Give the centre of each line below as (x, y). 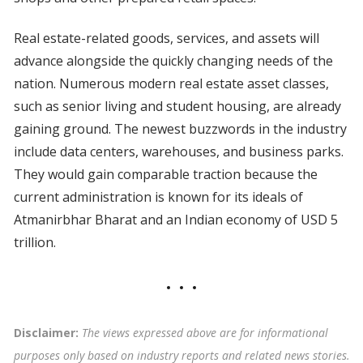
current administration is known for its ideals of (158, 197)
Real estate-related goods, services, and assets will (166, 38)
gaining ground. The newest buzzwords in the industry (180, 129)
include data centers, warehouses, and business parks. (178, 152)
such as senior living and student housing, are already (177, 107)
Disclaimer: (47, 333)
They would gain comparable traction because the (165, 175)
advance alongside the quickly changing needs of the (173, 61)
